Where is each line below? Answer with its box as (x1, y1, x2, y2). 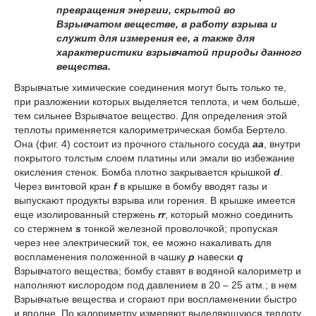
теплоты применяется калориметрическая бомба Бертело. (14, 124, 288, 136)
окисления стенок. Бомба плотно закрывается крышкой (14, 166, 274, 178)
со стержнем (14, 223, 73, 235)
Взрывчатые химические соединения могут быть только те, (14, 82, 286, 94)
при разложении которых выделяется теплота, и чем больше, (14, 96, 300, 108)
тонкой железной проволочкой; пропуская (81, 223, 278, 235)
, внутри (264, 138, 300, 150)
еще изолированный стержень (14, 209, 158, 221)
